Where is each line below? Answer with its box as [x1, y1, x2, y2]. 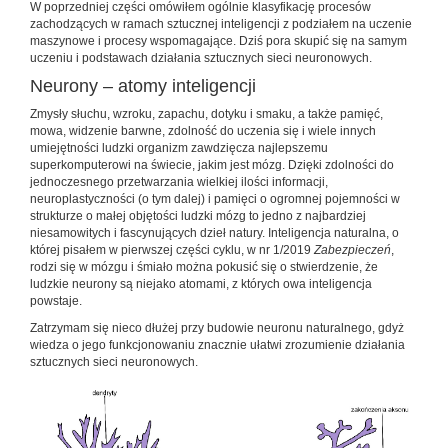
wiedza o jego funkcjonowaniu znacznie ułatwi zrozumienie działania [30, 337, 405, 352]
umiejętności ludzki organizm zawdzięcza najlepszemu [30, 140, 328, 155]
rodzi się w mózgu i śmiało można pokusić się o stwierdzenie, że [30, 259, 378, 274]
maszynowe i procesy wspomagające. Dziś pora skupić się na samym [30, 33, 407, 48]
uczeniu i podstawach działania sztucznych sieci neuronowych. [30, 50, 372, 65]
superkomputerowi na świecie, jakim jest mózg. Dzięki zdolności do [30, 157, 394, 172]
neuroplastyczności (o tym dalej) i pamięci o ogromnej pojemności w [30, 191, 400, 206]
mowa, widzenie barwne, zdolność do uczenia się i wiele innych [30, 123, 376, 138]
